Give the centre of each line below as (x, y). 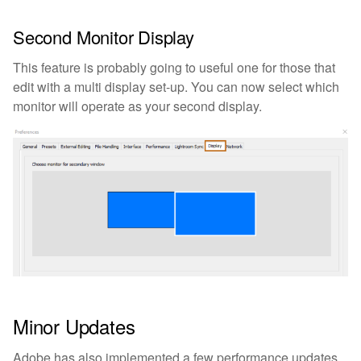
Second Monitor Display (104, 37)
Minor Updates (74, 326)
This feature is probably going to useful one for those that (174, 68)
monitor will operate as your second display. (137, 106)
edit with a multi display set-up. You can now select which (176, 87)
